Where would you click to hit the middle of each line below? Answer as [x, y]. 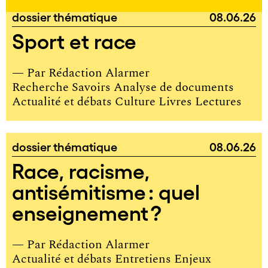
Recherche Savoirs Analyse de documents [123, 87]
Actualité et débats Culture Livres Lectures [127, 102]
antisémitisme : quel [106, 191]
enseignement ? [87, 212]
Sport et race [74, 40]
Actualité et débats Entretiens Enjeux [112, 259]
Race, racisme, [81, 170]
